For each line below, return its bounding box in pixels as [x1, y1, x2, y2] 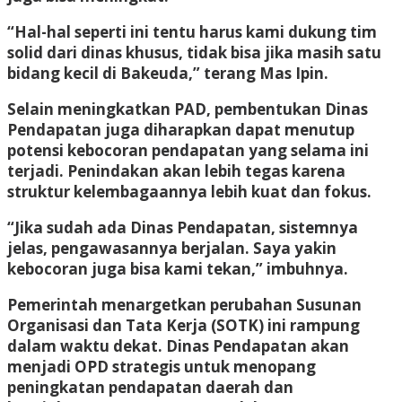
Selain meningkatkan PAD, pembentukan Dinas [7, 98, 368, 119]
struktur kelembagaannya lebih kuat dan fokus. [7, 180, 371, 202]
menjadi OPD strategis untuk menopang [7, 355, 316, 377]
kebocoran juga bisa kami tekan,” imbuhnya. [7, 258, 348, 279]
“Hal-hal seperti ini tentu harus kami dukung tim [7, 21, 377, 42]
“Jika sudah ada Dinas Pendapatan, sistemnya [7, 216, 358, 238]
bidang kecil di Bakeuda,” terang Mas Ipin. [7, 62, 328, 83]
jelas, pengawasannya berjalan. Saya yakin [7, 237, 336, 258]
